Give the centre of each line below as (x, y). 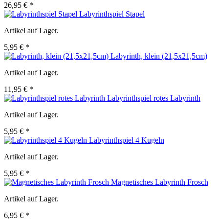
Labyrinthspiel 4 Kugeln (127, 140)
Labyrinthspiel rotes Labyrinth (154, 98)
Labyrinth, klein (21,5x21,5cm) (159, 56)
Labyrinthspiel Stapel (112, 14)
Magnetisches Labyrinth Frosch (160, 182)
